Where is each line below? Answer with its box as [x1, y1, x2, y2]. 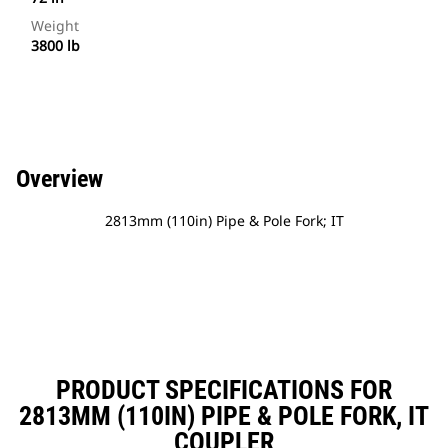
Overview [16, 165, 103, 194]
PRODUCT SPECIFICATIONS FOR [56, 375, 392, 406]
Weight [31, 16, 79, 36]
